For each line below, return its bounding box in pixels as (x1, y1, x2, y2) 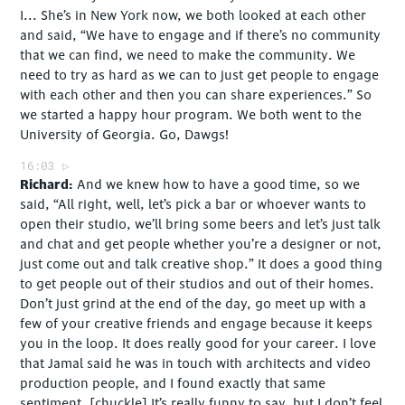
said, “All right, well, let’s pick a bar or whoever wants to (20, 196, 367, 214)
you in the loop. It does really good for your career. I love (20, 335, 377, 353)
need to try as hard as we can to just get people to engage (20, 67, 380, 85)
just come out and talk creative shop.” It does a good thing (20, 256, 383, 274)
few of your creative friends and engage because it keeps (20, 316, 373, 334)
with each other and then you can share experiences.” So (20, 87, 372, 105)
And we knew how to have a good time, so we (77, 176, 361, 194)
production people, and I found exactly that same (20, 375, 326, 393)
